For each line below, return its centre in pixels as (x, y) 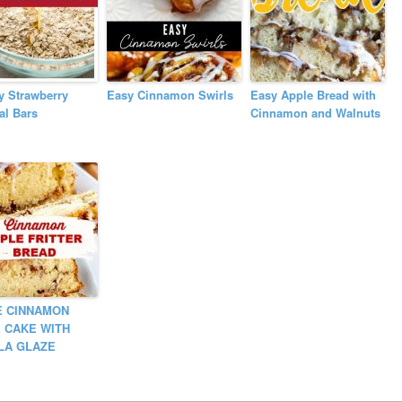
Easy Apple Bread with (314, 94)
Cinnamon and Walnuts (316, 112)
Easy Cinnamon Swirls (170, 94)
